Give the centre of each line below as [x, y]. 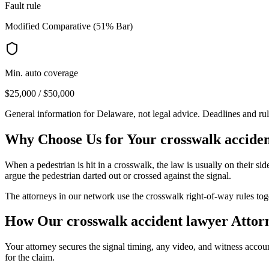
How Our [36, 221]
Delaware [115, 113]
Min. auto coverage [41, 73]
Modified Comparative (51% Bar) [69, 26]
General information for [51, 113]
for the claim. [30, 258]
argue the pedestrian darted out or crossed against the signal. [118, 175]
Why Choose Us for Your [83, 139]
